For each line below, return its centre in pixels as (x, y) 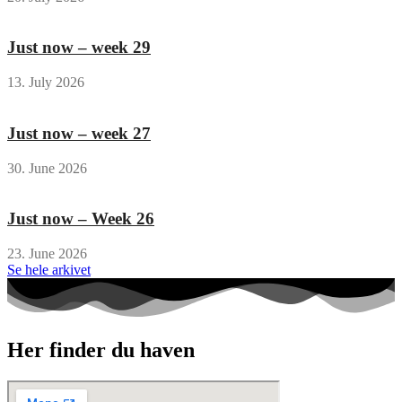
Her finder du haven (101, 350)
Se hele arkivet (49, 270)
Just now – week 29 (79, 48)
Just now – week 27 (79, 133)
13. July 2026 (46, 83)
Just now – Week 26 (81, 219)
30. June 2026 (47, 168)
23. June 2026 (47, 254)
